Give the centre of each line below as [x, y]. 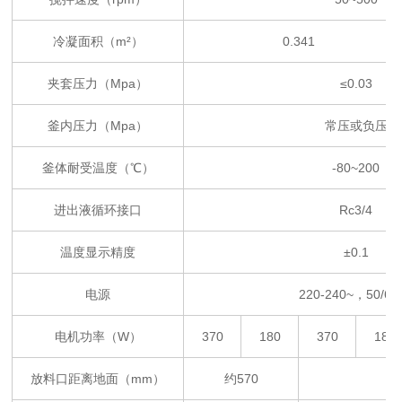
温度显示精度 [98, 252]
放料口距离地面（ [81, 379]
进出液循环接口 [98, 210]
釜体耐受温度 [79, 168]
